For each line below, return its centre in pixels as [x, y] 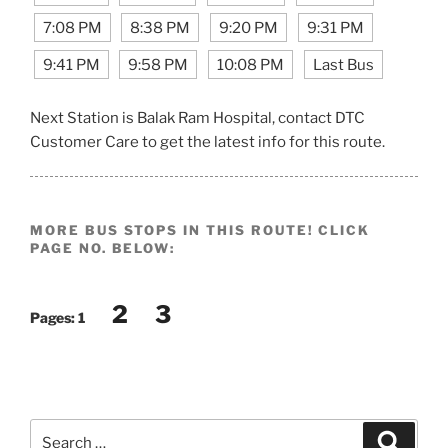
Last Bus [343, 64]
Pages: [54, 317]
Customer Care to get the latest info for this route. [207, 141]
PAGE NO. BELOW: [103, 248]
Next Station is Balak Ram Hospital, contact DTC [197, 117]
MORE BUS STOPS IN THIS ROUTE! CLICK [200, 230]
